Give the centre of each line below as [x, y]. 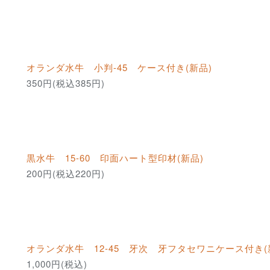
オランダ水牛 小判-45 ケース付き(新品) [119, 67]
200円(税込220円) [66, 174]
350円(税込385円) [66, 83]
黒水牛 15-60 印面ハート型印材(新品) [115, 158]
